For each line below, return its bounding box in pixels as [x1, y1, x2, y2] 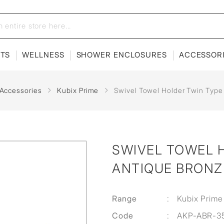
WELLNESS [22, 49, 64, 59]
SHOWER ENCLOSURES [76, 49, 167, 59]
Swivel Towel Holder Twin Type [114, 86, 223, 94]
